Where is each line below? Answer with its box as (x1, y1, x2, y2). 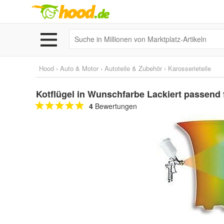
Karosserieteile (168, 63, 211, 73)
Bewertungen (93, 101, 137, 111)
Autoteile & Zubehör (104, 63, 162, 73)
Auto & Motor (60, 63, 98, 73)
